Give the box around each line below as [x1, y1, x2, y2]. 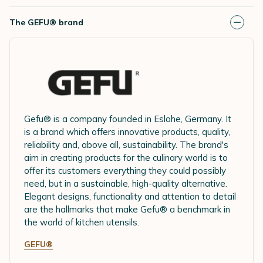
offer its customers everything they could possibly [24, 164, 226, 176]
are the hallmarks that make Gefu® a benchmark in [24, 203, 230, 215]
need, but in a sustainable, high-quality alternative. [24, 177, 227, 189]
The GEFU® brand [9, 17, 83, 28]
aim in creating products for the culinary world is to [24, 151, 228, 163]
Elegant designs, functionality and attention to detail [24, 190, 236, 202]
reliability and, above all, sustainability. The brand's [24, 139, 228, 150]
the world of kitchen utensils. [24, 216, 139, 228]
